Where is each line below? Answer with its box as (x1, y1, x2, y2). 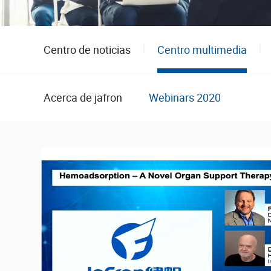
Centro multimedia (157, 42, 247, 57)
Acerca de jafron (44, 90, 122, 105)
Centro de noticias (44, 42, 131, 57)
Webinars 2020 (149, 90, 221, 105)
